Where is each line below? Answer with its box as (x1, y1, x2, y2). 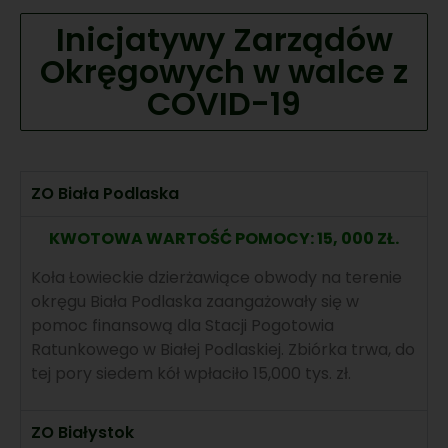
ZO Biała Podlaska (31, 182, 179, 206)
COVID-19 (147, 81, 301, 127)
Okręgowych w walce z (40, 49, 408, 95)
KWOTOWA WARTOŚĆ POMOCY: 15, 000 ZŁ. (49, 227, 399, 251)
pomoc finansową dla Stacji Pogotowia (31, 313, 334, 337)
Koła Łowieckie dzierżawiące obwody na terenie (31, 265, 402, 289)
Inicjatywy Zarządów (55, 17, 393, 63)
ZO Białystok (31, 420, 134, 444)
